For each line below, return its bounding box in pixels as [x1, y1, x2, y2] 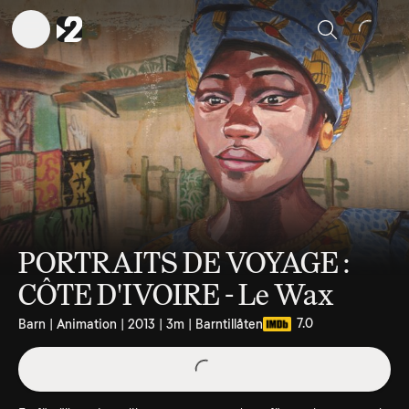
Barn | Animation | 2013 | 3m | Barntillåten [18, 317, 263, 331]
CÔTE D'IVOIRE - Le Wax [18, 278, 334, 312]
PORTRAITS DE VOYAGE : [18, 246, 350, 280]
